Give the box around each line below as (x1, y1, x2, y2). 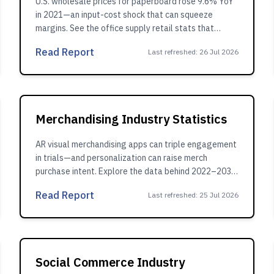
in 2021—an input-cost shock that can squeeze (35, 9, 213, 20)
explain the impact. (35, 36, 108, 47)
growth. (35, 179, 65, 190)
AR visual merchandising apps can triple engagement (35, 139, 237, 150)
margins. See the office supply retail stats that (35, 23, 214, 34)
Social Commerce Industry (35, 254, 185, 270)
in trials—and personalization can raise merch (35, 152, 207, 163)
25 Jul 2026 (199, 190, 239, 199)
